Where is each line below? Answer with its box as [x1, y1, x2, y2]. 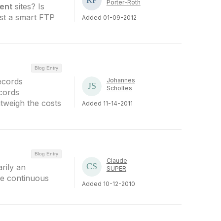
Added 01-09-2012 [81, 14, 137, 21]
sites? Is [12, 1, 44, 11]
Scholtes [106, 84, 132, 92]
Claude [106, 157, 127, 164]
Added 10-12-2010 [81, 180, 135, 187]
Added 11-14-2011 [81, 100, 133, 107]
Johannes [106, 76, 135, 84]
